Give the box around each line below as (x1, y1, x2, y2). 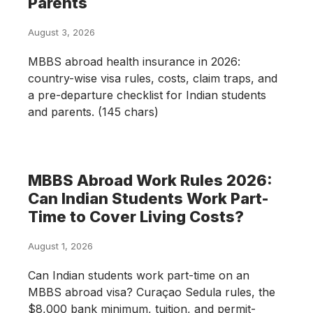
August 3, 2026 (28, 27, 95, 38)
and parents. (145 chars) (28, 105, 159, 119)
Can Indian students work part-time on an (28, 268, 249, 283)
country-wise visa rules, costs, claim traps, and (28, 71, 277, 86)
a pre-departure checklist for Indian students (28, 88, 266, 103)
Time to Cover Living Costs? (28, 208, 244, 226)
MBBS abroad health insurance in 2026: (28, 54, 240, 69)
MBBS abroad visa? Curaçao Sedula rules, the (28, 285, 275, 300)
